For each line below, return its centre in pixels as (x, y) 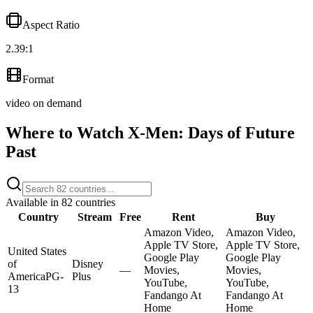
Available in (34, 202)
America (27, 276)
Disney (88, 263)
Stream (94, 217)
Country (38, 217)
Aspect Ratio (51, 24)
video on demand (44, 103)
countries (94, 202)
